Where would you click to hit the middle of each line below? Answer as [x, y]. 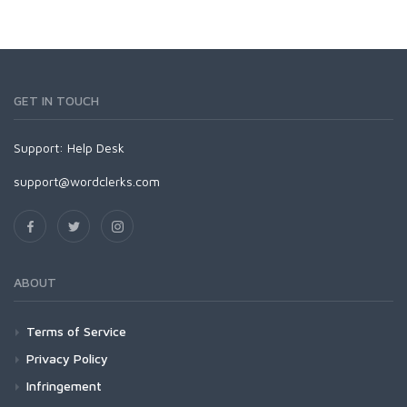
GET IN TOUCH [56, 100]
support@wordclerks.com [87, 181]
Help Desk [96, 148]
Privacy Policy [67, 358]
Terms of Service [76, 331]
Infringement [64, 386]
